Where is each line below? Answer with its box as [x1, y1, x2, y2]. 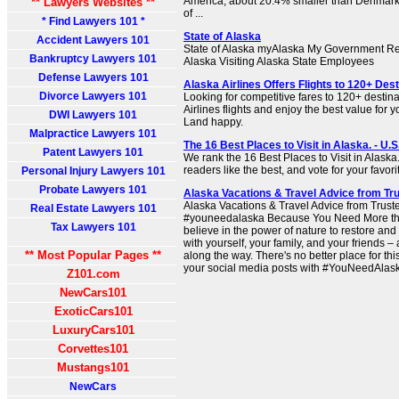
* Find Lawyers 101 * [41, 15, 145, 28]
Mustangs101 [57, 361, 129, 374]
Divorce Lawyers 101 [39, 90, 147, 102]
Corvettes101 [58, 342, 128, 355]
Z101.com [66, 267, 120, 281]
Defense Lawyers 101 [37, 71, 149, 84]
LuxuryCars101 [52, 323, 134, 337]
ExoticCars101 [53, 305, 133, 318]
